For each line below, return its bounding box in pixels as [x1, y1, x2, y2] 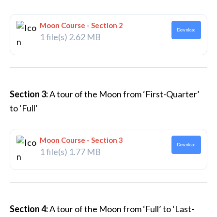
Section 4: [10, 203, 48, 214]
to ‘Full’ [10, 103, 38, 113]
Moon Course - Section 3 [39, 135, 123, 144]
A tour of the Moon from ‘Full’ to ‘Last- [48, 203, 194, 214]
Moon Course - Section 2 [39, 20, 123, 30]
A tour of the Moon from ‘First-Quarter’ [49, 89, 200, 99]
